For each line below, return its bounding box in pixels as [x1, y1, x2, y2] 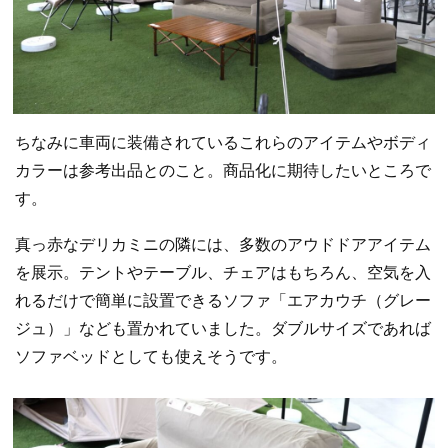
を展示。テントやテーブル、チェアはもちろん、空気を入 [15, 263, 431, 281]
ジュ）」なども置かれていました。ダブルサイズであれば [15, 319, 431, 337]
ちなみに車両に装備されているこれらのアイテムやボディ [15, 134, 431, 152]
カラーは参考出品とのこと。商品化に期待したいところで [15, 162, 431, 180]
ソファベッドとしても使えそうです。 [15, 347, 287, 365]
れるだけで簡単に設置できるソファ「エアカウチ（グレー [15, 291, 431, 309]
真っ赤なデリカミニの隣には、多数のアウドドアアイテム [15, 235, 431, 253]
